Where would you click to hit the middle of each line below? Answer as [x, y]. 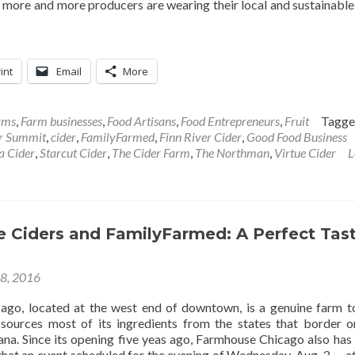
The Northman [232, 153]
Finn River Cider [200, 137]
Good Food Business [297, 137]
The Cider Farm [151, 153]
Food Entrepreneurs [230, 121]
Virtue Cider [305, 153]
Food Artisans [141, 121]
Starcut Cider [73, 153]
